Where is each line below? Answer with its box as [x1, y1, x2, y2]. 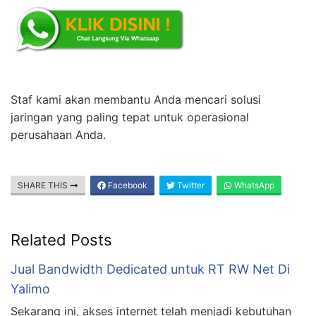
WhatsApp [232, 180, 274, 191]
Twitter [175, 180, 205, 191]
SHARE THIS [18, 180, 70, 191]
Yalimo [11, 281, 50, 297]
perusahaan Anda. [11, 128, 106, 142]
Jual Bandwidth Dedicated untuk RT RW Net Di [11, 262, 290, 277]
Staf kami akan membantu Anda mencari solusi [11, 92, 261, 107]
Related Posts [11, 231, 112, 250]
